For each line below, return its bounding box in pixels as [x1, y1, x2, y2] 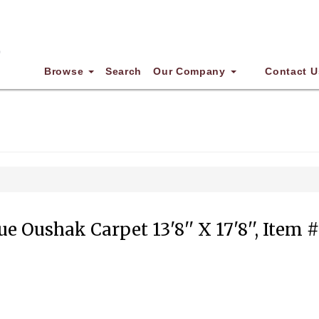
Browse [44, 66, 87, 77]
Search [105, 66, 142, 77]
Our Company [153, 66, 229, 77]
